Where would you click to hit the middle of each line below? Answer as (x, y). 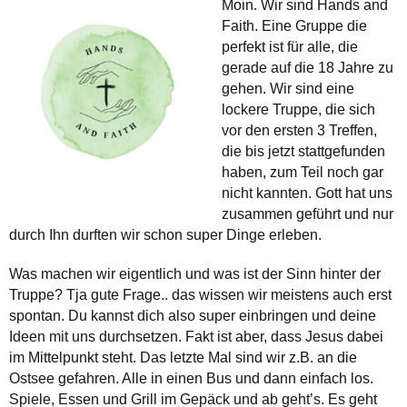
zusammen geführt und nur (308, 214)
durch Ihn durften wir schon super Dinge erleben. (165, 235)
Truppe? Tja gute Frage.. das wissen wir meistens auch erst (200, 295)
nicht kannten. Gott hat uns (307, 194)
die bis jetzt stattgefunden (303, 152)
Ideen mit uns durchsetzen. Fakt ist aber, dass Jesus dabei (196, 337)
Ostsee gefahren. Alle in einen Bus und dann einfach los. (191, 379)
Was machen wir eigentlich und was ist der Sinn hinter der (195, 274)
